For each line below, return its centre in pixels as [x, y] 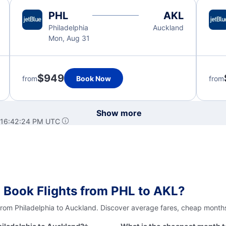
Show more [119, 113]
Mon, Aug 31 [69, 38]
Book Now [93, 78]
